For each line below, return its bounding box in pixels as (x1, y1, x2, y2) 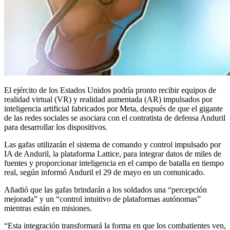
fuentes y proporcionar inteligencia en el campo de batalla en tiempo (4, 158, 224, 167)
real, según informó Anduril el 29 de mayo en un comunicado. (4, 167, 205, 177)
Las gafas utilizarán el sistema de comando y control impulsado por (4, 140, 221, 149)
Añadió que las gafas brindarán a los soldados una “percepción (4, 185, 207, 194)
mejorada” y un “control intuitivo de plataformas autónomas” (4, 194, 201, 203)
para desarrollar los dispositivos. (4, 122, 107, 131)
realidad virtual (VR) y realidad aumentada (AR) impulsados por (4, 94, 213, 104)
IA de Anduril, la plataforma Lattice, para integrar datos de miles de (4, 149, 221, 158)
